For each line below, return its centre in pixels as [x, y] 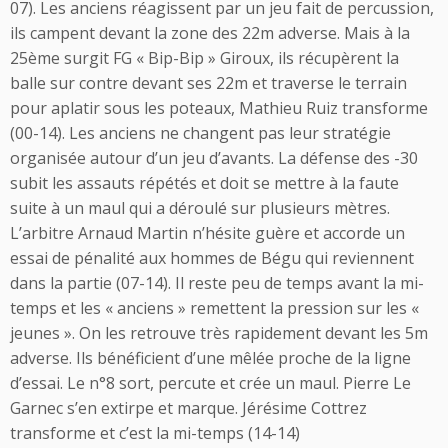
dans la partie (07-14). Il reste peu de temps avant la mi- [217, 283]
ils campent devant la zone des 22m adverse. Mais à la [210, 33]
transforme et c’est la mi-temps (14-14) [155, 433]
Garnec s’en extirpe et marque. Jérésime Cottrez [188, 408]
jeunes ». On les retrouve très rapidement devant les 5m [219, 333]
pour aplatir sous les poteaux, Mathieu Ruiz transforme [219, 108]
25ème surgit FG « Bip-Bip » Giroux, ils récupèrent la [204, 58]
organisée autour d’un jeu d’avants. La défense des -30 [214, 158]
